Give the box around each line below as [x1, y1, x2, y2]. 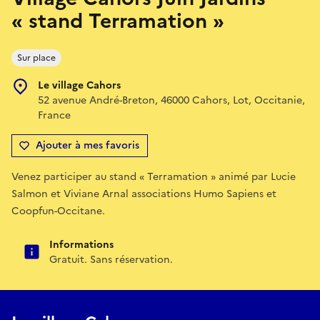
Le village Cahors [38, 77, 121, 93]
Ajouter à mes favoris [36, 137, 139, 153]
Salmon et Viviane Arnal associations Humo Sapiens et [11, 186, 276, 201]
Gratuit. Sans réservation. [49, 251, 173, 267]
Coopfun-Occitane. [11, 203, 105, 219]
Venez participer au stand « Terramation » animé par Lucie [11, 169, 296, 184]
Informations [49, 236, 114, 252]
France [38, 107, 71, 123]
